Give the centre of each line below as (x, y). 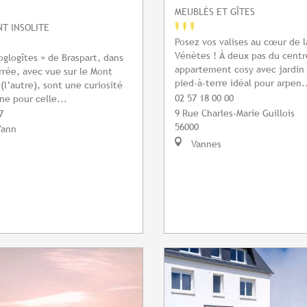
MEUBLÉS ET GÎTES (215, 12)
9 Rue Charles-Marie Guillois (235, 113)
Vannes (205, 144)
